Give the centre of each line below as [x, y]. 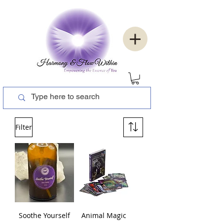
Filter [24, 127]
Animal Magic [104, 215]
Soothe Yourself [44, 215]
